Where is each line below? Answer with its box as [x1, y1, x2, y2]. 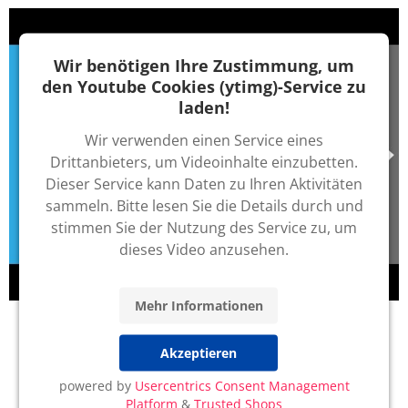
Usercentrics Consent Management [134, 376, 350, 394]
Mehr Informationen [134, 296, 263, 314]
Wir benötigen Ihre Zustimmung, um [54, 54, 354, 76]
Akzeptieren [160, 343, 237, 362]
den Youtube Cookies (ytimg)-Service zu [42, 75, 366, 97]
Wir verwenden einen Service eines [85, 129, 323, 150]
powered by [58, 376, 135, 394]
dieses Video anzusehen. [119, 239, 289, 260]
